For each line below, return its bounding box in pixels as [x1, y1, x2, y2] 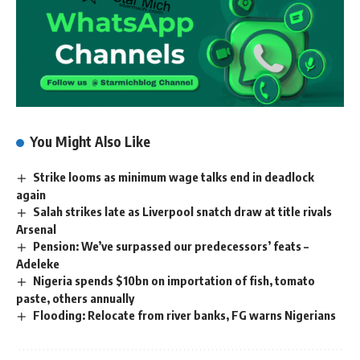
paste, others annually [16, 291, 134, 306]
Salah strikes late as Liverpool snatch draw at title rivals [33, 204, 333, 219]
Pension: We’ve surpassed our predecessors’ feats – [33, 239, 309, 254]
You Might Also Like [30, 133, 151, 151]
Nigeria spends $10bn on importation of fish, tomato [33, 273, 316, 288]
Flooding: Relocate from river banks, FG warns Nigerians [33, 308, 337, 323]
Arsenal [16, 222, 56, 237]
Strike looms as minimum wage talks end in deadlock [33, 170, 315, 185]
